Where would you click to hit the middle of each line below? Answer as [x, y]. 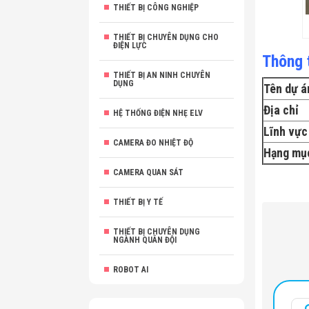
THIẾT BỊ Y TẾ [138, 202]
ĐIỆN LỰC [130, 46]
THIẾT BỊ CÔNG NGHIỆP [156, 8]
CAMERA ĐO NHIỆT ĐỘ [153, 143]
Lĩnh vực [286, 131]
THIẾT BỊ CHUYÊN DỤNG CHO [166, 37]
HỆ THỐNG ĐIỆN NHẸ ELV [158, 113]
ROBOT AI [131, 270]
